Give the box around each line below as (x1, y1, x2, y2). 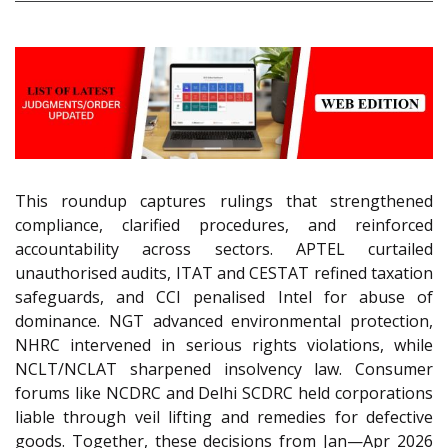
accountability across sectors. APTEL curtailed (15, 238, 433, 261)
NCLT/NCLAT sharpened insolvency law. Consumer (15, 358, 433, 381)
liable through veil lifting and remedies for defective (15, 406, 433, 429)
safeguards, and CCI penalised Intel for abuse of (15, 286, 433, 309)
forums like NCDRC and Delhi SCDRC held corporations (15, 382, 433, 405)
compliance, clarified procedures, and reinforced (15, 214, 433, 237)
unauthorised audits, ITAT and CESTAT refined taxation (15, 262, 433, 285)
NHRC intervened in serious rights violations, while (15, 334, 433, 357)
